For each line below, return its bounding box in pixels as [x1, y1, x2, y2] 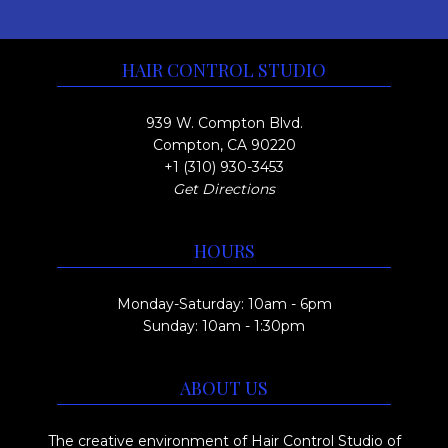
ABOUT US [180, 376, 268, 400]
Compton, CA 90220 [152, 136, 296, 154]
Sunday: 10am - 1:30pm [143, 317, 305, 335]
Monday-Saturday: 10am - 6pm [116, 295, 332, 313]
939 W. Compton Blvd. [145, 114, 303, 132]
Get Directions [173, 180, 275, 198]
